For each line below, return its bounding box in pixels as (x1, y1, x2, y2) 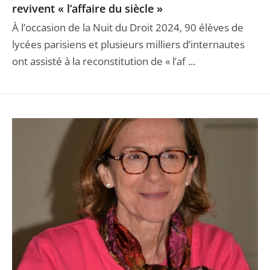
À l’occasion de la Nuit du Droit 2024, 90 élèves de (12, 20, 243, 34)
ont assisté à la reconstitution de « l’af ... (12, 54, 195, 68)
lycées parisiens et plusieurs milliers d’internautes (12, 37, 245, 51)
